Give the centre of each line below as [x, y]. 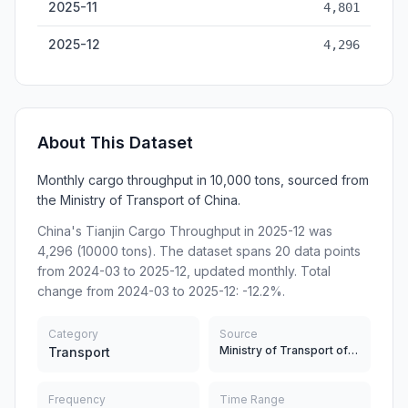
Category [73, 334]
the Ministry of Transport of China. [139, 200]
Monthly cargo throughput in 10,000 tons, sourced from [203, 180]
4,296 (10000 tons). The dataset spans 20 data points [199, 251]
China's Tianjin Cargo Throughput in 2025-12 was [185, 231]
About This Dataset [115, 143]
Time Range [252, 399]
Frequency [77, 399]
